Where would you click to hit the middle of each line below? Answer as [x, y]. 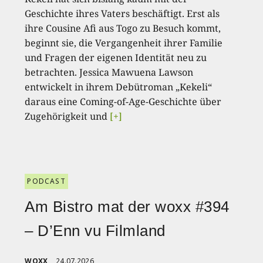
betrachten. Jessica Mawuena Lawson [109, 72]
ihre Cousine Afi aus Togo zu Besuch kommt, [123, 28]
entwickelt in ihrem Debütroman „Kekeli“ [119, 87]
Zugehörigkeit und [68, 116]
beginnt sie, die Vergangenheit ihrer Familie [124, 43]
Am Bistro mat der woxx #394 [127, 206]
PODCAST [46, 181]
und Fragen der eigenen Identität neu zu [116, 57]
